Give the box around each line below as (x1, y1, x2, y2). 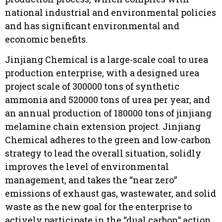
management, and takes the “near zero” (5, 174, 177, 186)
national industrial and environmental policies (5, 6, 216, 18)
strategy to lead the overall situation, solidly (5, 147, 201, 160)
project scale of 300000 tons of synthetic (5, 80, 179, 93)
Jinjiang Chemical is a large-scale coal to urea (5, 54, 208, 66)
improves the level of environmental (5, 161, 169, 173)
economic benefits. (5, 33, 88, 45)
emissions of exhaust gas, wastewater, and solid (5, 187, 216, 200)
